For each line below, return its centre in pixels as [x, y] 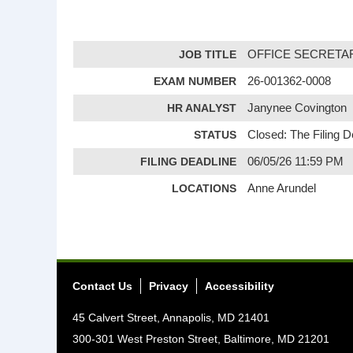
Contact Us [102, 286]
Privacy [169, 286]
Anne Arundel [282, 188]
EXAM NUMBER [195, 81]
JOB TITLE [208, 54]
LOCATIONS [204, 188]
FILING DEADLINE [188, 162]
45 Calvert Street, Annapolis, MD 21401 [171, 318]
